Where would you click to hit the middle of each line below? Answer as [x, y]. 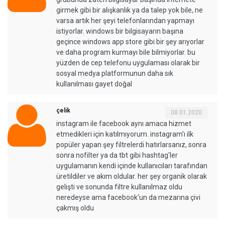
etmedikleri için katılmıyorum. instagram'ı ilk [125, 134]
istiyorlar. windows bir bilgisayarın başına [120, 31]
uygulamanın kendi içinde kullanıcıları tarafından [132, 165]
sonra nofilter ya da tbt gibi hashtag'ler [117, 155]
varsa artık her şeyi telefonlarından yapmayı [125, 20]
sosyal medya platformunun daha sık [115, 73]
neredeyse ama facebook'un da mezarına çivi [128, 197]
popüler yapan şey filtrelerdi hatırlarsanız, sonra [131, 144]
